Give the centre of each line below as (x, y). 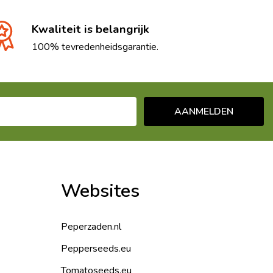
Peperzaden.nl (91, 226)
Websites (100, 191)
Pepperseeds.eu (96, 248)
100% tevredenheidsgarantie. (95, 47)
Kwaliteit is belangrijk (90, 29)
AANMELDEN (204, 111)
